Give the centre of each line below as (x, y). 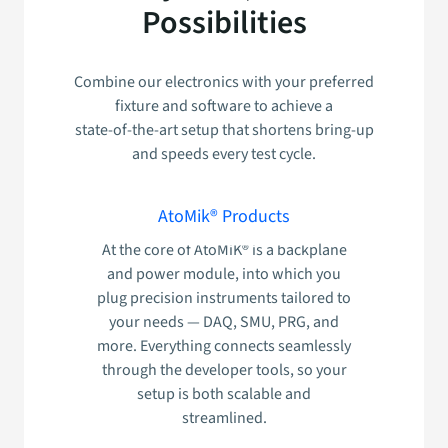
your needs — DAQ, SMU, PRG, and (224, 322)
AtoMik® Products (224, 216)
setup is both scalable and (224, 394)
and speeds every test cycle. (224, 154)
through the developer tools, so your (224, 370)
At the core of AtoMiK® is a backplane (224, 250)
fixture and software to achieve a (224, 106)
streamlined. (224, 418)
